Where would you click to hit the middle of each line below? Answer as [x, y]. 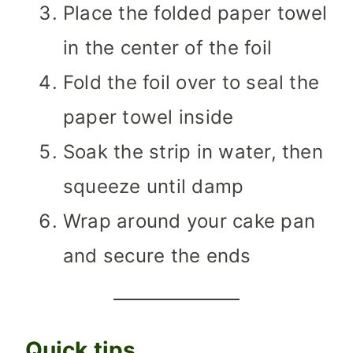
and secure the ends [157, 256]
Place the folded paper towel [195, 13]
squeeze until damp [154, 187]
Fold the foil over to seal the [191, 83]
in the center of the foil [168, 48]
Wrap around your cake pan [189, 221]
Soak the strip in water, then [193, 152]
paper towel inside [149, 117]
